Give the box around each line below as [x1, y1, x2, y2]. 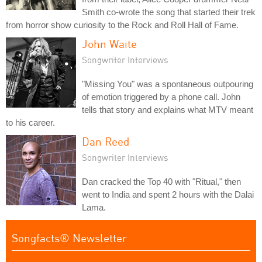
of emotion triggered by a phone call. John [82, 92, 240, 102]
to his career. [6, 118, 55, 127]
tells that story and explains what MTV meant [82, 105, 253, 115]
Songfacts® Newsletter [12, 231, 127, 244]
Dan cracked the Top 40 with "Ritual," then [82, 177, 241, 187]
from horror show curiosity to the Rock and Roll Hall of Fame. [6, 20, 239, 30]
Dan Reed [82, 135, 129, 148]
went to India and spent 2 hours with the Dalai [82, 189, 254, 199]
